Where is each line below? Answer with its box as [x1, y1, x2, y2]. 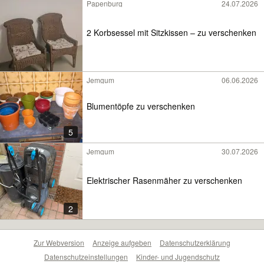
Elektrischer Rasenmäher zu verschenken [87, 174, 242, 186]
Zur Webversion [34, 237, 84, 247]
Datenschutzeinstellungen [44, 252, 128, 262]
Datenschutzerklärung [160, 237, 230, 247]
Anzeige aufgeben [93, 237, 151, 247]
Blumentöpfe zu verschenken [87, 100, 195, 113]
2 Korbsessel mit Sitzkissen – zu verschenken [87, 26, 256, 38]
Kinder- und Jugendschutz [136, 252, 220, 262]
